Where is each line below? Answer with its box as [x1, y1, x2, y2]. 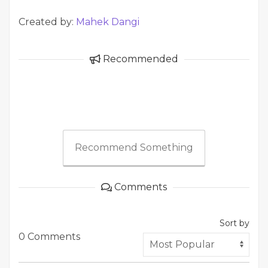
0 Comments [19, 231, 80, 242]
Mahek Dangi [76, 16, 139, 28]
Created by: [19, 16, 76, 28]
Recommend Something [75, 142, 193, 153]
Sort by [220, 218, 249, 229]
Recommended [100, 53, 178, 65]
